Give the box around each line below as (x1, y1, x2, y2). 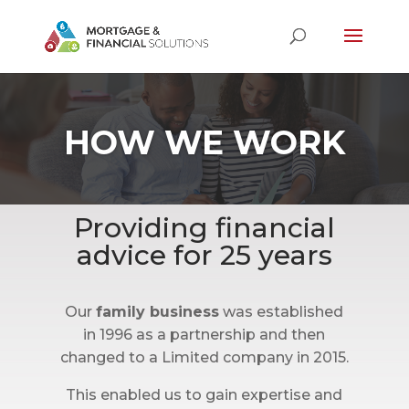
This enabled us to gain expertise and (66, 386, 343, 404)
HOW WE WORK (63, 122, 346, 163)
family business (96, 303, 220, 320)
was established (219, 303, 344, 320)
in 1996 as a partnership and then (83, 326, 326, 343)
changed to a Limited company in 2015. (59, 349, 349, 366)
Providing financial (73, 211, 335, 245)
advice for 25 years (76, 238, 332, 272)
